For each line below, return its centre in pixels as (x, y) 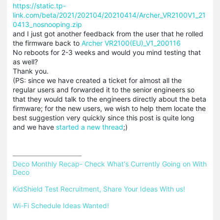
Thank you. (31, 71)
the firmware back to (47, 43)
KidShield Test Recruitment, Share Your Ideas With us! (99, 189)
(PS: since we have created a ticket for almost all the (97, 80)
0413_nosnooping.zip (47, 24)
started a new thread (90, 127)
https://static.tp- (39, 5)
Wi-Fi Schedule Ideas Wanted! (61, 205)
